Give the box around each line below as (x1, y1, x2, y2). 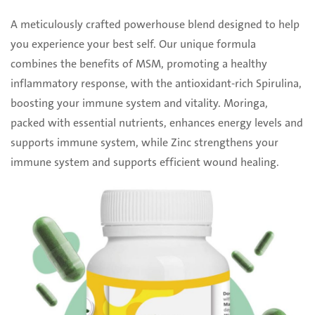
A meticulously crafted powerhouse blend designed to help (11, 15, 300, 34)
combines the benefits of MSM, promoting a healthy (11, 55, 267, 74)
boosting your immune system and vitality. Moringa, (11, 94, 268, 113)
